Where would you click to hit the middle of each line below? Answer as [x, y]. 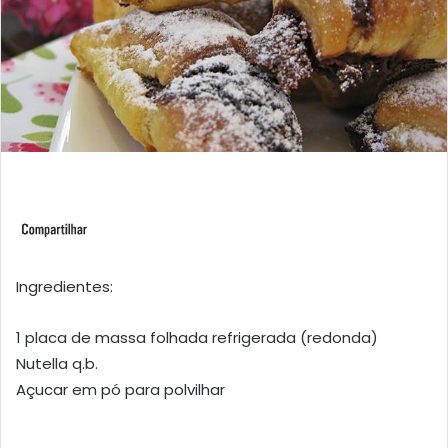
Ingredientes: [64, 286]
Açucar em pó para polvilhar [120, 389]
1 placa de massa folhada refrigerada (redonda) [197, 337]
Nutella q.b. [57, 363]
